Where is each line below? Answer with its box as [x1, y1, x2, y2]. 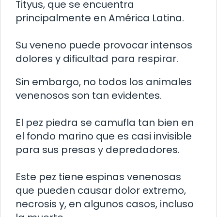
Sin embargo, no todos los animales [15, 75, 192, 89]
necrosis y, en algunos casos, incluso [15, 197, 194, 211]
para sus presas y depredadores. [15, 142, 180, 156]
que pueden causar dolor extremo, [15, 183, 186, 197]
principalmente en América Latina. [15, 11, 184, 25]
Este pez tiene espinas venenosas [15, 170, 181, 184]
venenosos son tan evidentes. [15, 88, 162, 102]
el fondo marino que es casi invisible [15, 129, 192, 143]
